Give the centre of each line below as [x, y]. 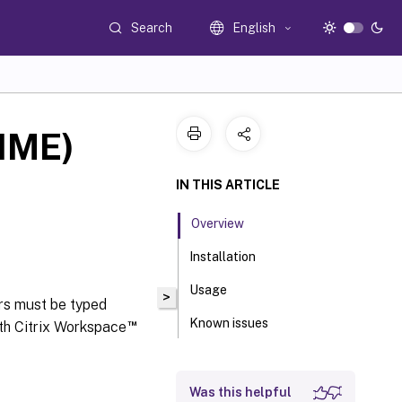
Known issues [229, 323]
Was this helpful [240, 392]
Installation [223, 257]
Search [152, 27]
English [254, 28]
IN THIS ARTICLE [228, 185]
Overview [218, 223]
